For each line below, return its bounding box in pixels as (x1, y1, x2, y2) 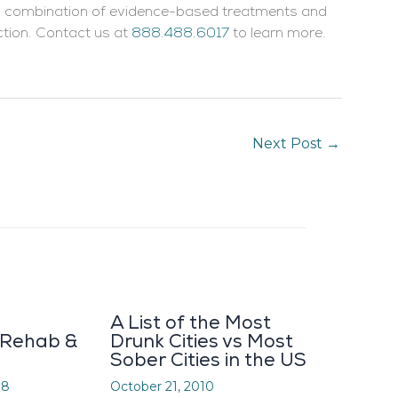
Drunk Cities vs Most (110, 330, 293, 354)
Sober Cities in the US (110, 349, 306, 372)
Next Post (252, 134, 326, 152)
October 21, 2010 (110, 378, 214, 395)
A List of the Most (110, 312, 271, 335)
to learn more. (229, 27, 326, 42)
